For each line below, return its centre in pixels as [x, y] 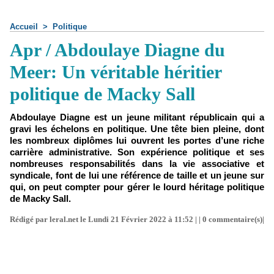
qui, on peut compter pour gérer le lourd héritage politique [137, 187]
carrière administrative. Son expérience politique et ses [137, 152]
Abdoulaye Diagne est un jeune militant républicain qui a [137, 117]
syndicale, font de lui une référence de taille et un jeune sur [137, 175]
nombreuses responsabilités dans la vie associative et [137, 164]
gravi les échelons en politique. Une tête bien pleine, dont [137, 129]
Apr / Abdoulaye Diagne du [117, 50]
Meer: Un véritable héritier [116, 72]
